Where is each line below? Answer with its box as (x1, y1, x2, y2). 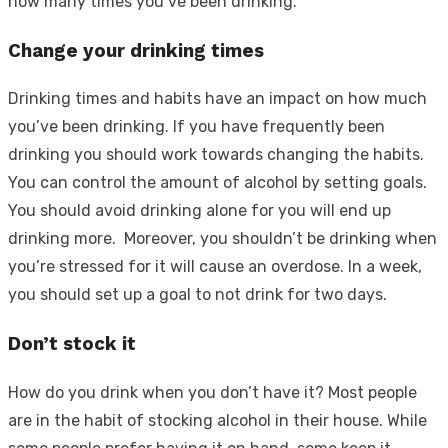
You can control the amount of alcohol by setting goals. (8, 173, 427, 193)
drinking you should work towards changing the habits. (8, 145, 424, 165)
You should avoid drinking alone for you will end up (8, 201, 391, 221)
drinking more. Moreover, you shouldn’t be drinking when (8, 229, 437, 249)
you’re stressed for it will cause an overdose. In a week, (8, 257, 422, 277)
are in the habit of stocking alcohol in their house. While (8, 410, 427, 430)
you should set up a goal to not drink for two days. (8, 285, 387, 305)
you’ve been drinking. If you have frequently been (8, 117, 385, 137)
